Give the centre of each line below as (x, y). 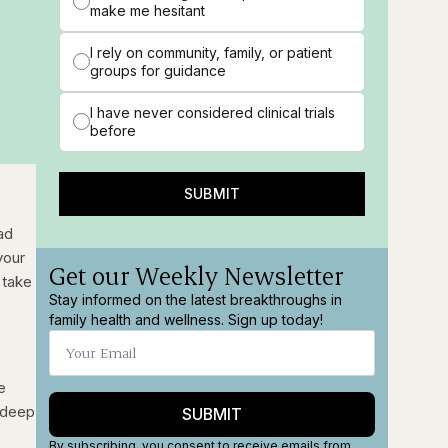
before (113, 130)
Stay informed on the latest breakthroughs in (196, 299)
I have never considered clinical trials (213, 112)
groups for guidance (158, 70)
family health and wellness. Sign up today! (186, 319)
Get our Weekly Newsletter (197, 274)
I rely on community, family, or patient (211, 52)
